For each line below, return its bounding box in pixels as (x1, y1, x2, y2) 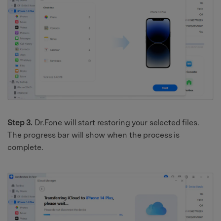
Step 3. (7, 118, 35, 127)
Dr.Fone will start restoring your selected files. (34, 118, 199, 127)
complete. (7, 143, 43, 152)
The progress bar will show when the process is (7, 130, 180, 140)
